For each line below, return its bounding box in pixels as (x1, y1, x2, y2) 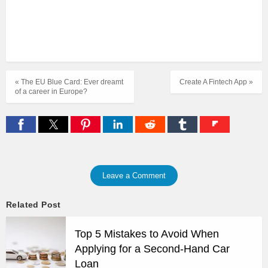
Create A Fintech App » (179, 77, 253, 86)
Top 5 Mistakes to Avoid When (75, 227, 219, 240)
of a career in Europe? (15, 87, 87, 96)
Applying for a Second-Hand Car (75, 242, 230, 255)
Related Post (6, 199, 61, 209)
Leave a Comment (102, 170, 166, 180)
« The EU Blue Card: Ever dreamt (15, 77, 123, 86)
